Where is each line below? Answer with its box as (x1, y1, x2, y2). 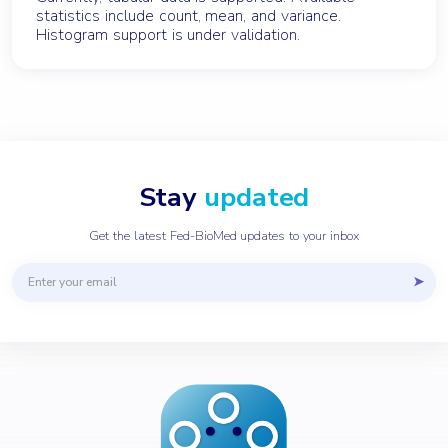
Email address (11, 262, 96, 281)
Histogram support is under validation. (36, 23, 301, 46)
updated (204, 178, 310, 215)
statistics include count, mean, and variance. (36, 4, 341, 27)
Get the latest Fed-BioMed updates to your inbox (89, 226, 359, 245)
